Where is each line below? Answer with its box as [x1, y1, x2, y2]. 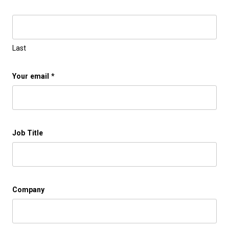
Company [12, 186, 44, 194]
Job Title [12, 129, 43, 137]
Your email [12, 72, 49, 80]
